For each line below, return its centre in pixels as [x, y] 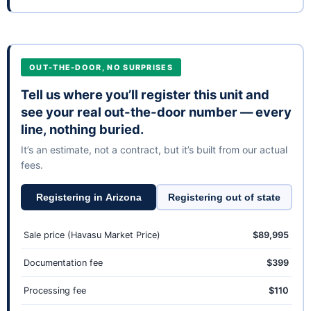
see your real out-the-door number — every [156, 112]
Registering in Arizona [89, 197]
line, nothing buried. [82, 129]
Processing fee [55, 291]
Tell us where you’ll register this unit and [145, 95]
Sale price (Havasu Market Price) [92, 235]
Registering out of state [224, 197]
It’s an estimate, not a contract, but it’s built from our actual [154, 150]
